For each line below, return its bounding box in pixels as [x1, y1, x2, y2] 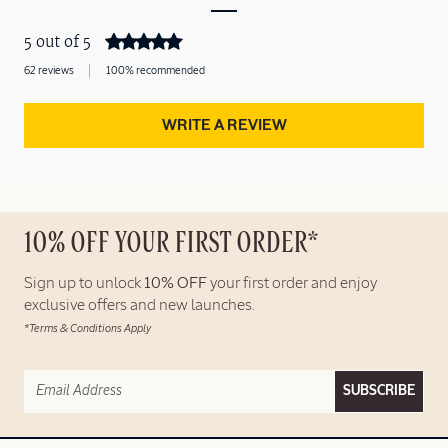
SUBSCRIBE [343, 384, 415, 398]
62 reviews [24, 64, 74, 76]
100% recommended [106, 64, 205, 76]
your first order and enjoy [207, 275, 377, 292]
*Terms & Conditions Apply [24, 322, 151, 334]
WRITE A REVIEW [161, 118, 287, 135]
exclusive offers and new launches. [24, 297, 255, 314]
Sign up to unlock [24, 275, 144, 292]
